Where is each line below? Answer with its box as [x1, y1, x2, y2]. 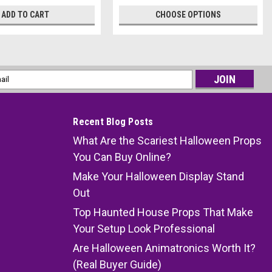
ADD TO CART [1, 9, 50, 19]
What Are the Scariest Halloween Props [73, 134, 262, 147]
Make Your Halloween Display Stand [73, 169, 245, 183]
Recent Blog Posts [73, 115, 154, 127]
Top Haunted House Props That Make [73, 205, 254, 219]
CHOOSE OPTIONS [155, 9, 221, 19]
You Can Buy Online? [73, 150, 172, 163]
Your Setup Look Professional [73, 222, 216, 235]
